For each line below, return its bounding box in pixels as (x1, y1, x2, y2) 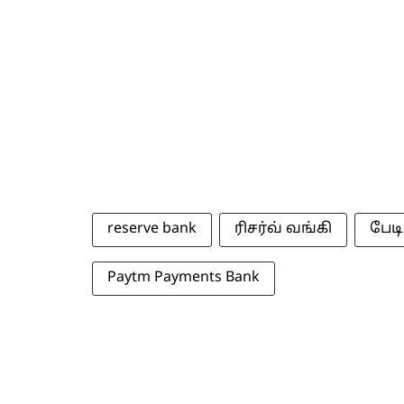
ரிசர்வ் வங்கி (234, 220, 332, 238)
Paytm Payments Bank (107, 269, 260, 287)
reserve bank (107, 220, 197, 238)
